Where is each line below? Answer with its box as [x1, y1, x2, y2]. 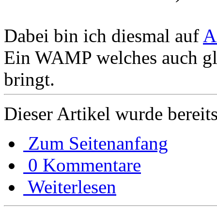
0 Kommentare [28, 154, 141, 175]
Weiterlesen [28, 176, 116, 197]
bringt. [4, 68, 55, 90]
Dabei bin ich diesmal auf [4, 25, 203, 46]
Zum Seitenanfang [28, 132, 168, 154]
